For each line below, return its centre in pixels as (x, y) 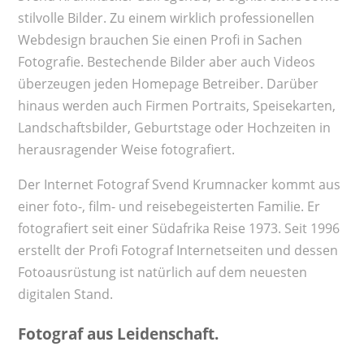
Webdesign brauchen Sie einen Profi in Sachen (160, 39)
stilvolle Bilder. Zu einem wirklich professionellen (166, 17)
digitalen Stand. (65, 294)
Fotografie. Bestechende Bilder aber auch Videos (166, 61)
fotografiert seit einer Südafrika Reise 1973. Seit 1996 (178, 228)
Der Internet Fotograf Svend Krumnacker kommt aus (179, 184)
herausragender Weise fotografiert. (126, 149)
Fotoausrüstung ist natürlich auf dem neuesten (162, 272)
